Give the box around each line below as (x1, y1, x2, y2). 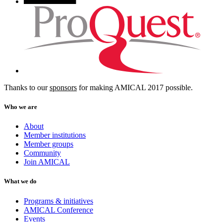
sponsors (50, 83, 77, 92)
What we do (4, 177, 37, 185)
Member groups (24, 140, 73, 149)
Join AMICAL (24, 158, 70, 166)
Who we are (4, 103, 37, 111)
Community (24, 149, 61, 158)
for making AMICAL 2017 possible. (77, 83, 193, 92)
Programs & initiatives (24, 196, 93, 205)
